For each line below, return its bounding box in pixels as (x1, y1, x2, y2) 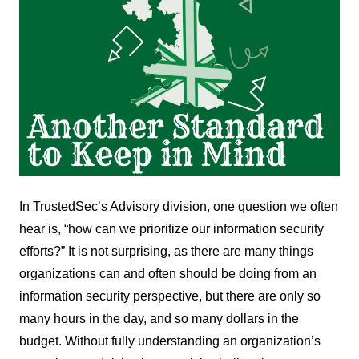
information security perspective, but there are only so (19, 288, 321, 303)
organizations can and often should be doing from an (19, 266, 317, 280)
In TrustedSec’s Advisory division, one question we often (19, 199, 338, 213)
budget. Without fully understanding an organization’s (19, 333, 321, 348)
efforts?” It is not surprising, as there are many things (19, 244, 313, 258)
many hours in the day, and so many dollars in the (19, 311, 299, 325)
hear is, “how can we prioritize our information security (19, 221, 324, 236)
